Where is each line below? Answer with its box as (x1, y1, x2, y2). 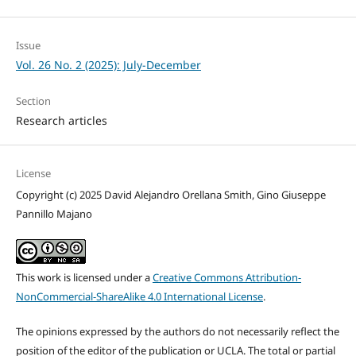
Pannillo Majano (15, 206, 92, 221)
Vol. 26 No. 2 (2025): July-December (15, 56, 201, 72)
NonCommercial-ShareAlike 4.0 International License (15, 288, 263, 304)
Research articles (15, 112, 107, 128)
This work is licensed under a (15, 269, 153, 284)
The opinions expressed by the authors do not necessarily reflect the (15, 323, 339, 339)
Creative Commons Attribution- (152, 269, 301, 284)
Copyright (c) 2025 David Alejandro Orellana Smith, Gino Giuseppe (15, 187, 326, 202)
